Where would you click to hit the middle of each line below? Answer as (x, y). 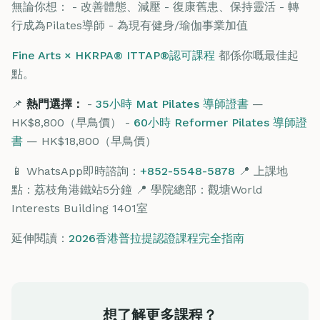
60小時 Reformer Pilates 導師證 (220, 122)
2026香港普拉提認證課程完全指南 (156, 238)
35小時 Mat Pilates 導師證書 (172, 104)
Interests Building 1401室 (80, 208)
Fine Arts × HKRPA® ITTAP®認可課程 (113, 55)
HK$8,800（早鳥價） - (72, 122)
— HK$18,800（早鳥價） (90, 141)
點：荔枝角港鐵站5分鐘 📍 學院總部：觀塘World (137, 190)
